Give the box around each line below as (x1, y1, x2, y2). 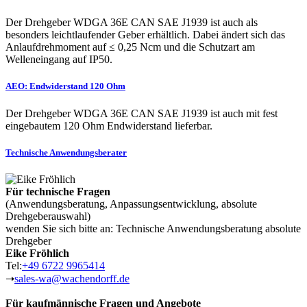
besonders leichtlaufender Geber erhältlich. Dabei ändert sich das (5, 29, 285, 41)
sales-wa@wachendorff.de (14, 272, 130, 284)
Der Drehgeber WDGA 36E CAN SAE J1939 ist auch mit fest (5, 107, 278, 119)
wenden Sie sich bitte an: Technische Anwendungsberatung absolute (5, 222, 301, 234)
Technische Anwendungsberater (5, 147, 127, 158)
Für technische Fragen (5, 185, 110, 197)
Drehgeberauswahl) (5, 210, 90, 222)
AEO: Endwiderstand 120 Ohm (5, 81, 125, 92)
